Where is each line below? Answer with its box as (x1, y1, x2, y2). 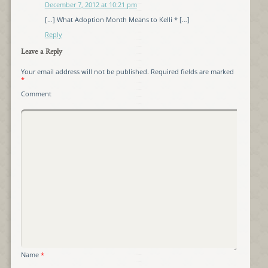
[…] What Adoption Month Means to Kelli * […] (44, 15, 190, 25)
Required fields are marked (148, 67, 234, 77)
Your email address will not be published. (20, 67, 149, 77)
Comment (20, 89, 51, 99)
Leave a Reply (20, 45, 62, 59)
